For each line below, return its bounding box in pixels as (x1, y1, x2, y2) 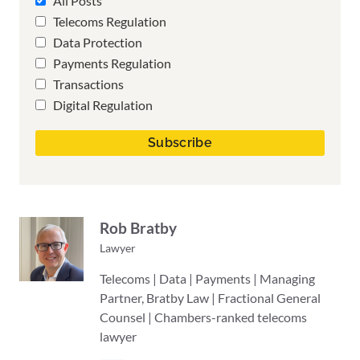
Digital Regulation (51, 97, 153, 113)
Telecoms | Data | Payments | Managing (100, 271, 315, 287)
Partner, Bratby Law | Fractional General (100, 290, 321, 306)
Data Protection (51, 35, 142, 51)
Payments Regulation (51, 55, 171, 72)
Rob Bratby (100, 219, 177, 238)
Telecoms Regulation (51, 14, 166, 30)
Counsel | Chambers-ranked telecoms (100, 309, 307, 325)
